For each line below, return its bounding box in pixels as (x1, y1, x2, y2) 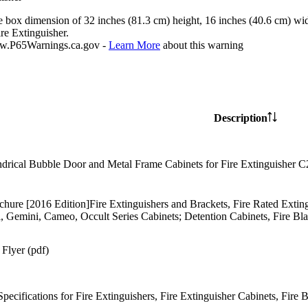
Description (214, 112, 267, 124)
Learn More (109, 39, 160, 52)
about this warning (163, 39, 243, 52)
